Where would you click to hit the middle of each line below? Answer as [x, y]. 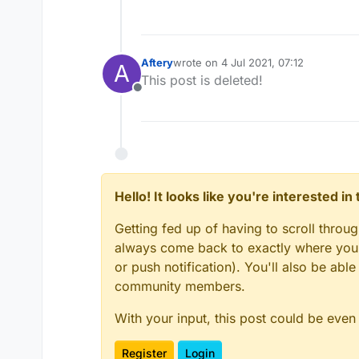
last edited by [206, 69]
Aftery [157, 63]
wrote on [197, 63]
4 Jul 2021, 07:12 [262, 63]
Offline [156, 97]
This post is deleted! [202, 81]
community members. [180, 286]
